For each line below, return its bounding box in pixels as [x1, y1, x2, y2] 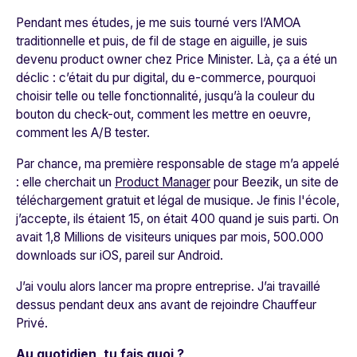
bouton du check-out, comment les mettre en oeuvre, [16, 106, 311, 122]
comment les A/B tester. [16, 124, 150, 140]
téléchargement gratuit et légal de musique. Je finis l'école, [16, 192, 339, 208]
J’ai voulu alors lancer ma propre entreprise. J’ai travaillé [16, 278, 320, 294]
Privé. [16, 315, 48, 331]
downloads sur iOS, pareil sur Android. [16, 247, 223, 263]
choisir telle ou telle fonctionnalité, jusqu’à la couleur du [16, 88, 315, 104]
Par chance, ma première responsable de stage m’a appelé [16, 155, 339, 171]
